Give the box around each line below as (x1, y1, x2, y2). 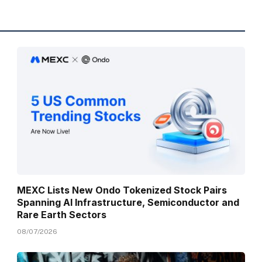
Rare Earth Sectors (17, 208, 107, 220)
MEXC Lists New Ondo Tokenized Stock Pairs (17, 184, 227, 196)
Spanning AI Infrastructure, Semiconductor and (17, 196, 240, 208)
